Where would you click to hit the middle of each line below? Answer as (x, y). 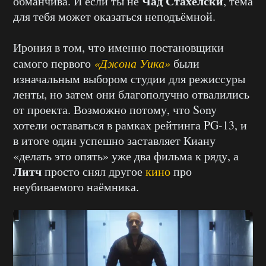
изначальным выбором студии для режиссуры (129, 78)
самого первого (53, 63)
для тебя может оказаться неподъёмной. (114, 16)
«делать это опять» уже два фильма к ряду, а (126, 156)
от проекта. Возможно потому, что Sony (115, 109)
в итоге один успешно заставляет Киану (114, 140)
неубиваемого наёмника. (76, 186)
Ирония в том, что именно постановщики (118, 47)
